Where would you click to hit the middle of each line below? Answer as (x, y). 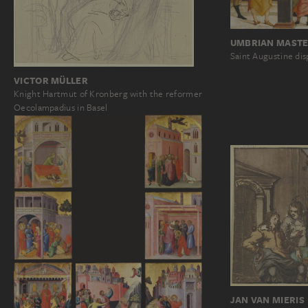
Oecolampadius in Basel (61, 107)
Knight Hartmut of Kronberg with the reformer (108, 93)
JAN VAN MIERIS (267, 300)
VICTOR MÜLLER (51, 80)
